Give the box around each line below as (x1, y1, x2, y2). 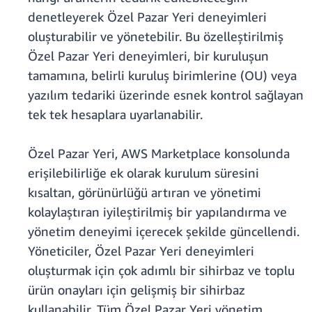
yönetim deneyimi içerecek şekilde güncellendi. (28, 224, 299, 240)
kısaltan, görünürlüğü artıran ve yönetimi (28, 185, 261, 201)
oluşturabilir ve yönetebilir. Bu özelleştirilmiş (28, 29, 283, 45)
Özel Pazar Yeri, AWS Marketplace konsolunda (28, 146, 290, 162)
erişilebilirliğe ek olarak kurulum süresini (28, 165, 259, 181)
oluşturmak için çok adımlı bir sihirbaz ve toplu (28, 263, 295, 279)
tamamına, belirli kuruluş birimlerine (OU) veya (28, 68, 297, 84)
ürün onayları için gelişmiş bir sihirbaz (28, 282, 245, 298)
